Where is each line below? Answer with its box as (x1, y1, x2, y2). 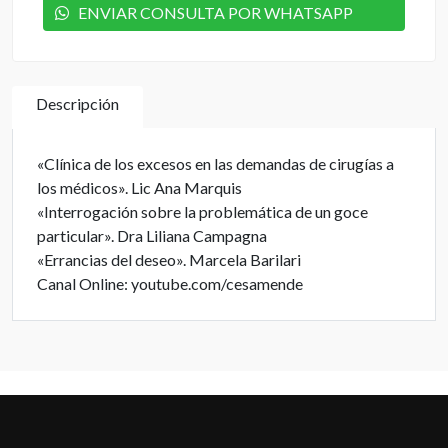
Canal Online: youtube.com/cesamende (37, 274, 303, 293)
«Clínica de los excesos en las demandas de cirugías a (37, 154, 394, 173)
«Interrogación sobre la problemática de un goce (37, 202, 368, 221)
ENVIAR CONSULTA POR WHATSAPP (69, 3, 353, 22)
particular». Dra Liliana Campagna (37, 226, 267, 245)
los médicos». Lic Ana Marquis (37, 178, 242, 197)
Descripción (36, 94, 119, 113)
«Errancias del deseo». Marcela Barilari (37, 250, 301, 269)
